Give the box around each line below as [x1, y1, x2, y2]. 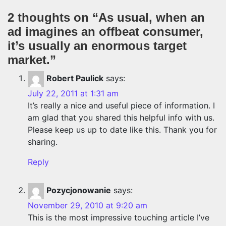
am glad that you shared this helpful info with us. [28, 112, 214, 123]
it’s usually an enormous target [8, 39, 187, 52]
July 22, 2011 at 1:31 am [28, 88, 119, 98]
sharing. [28, 137, 58, 147]
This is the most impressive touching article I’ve [28, 212, 209, 222]
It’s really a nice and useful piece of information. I [28, 100, 215, 110]
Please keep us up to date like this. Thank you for [28, 125, 217, 135]
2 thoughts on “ [8, 11, 98, 24]
